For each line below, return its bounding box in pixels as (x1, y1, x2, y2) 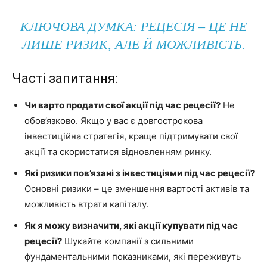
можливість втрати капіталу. (24, 198, 148, 210)
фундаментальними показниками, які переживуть (24, 250, 241, 262)
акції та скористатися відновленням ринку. (24, 145, 212, 157)
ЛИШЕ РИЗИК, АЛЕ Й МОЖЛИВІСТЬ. (21, 36, 246, 52)
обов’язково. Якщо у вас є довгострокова (24, 114, 203, 126)
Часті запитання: (12, 70, 117, 86)
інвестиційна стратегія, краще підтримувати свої (24, 130, 238, 142)
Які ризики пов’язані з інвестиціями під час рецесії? (24, 167, 255, 179)
